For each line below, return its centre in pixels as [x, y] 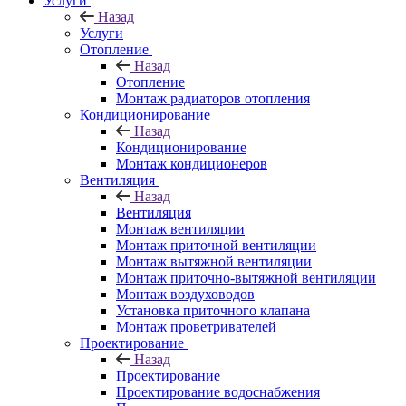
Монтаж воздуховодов [185, 294]
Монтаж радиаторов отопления [213, 98]
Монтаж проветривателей [196, 326]
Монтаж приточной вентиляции [216, 245]
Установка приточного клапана [213, 310]
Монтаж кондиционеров [192, 163]
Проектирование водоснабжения [218, 391]
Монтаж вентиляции [180, 228]
